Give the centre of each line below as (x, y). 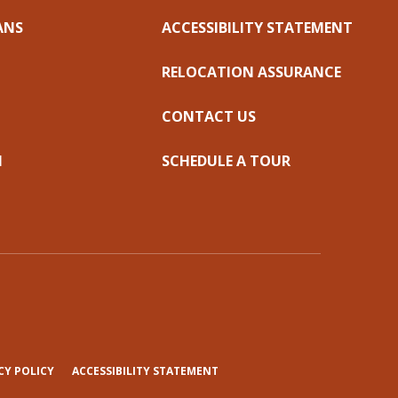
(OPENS (74, 370)
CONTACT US (208, 116)
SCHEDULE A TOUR (226, 161)
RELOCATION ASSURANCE (251, 72)
